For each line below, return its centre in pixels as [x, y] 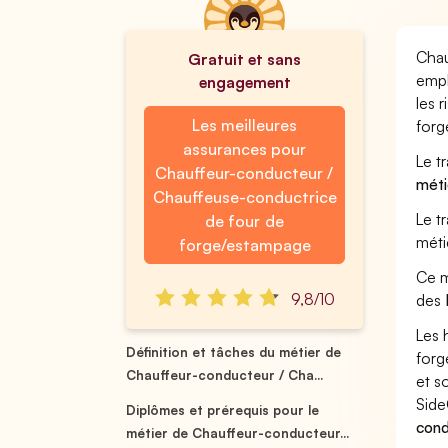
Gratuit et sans [244, 59]
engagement [244, 82]
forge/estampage [244, 245]
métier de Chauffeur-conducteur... [238, 433]
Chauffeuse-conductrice [244, 197]
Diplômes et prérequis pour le [223, 410]
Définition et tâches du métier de [234, 352]
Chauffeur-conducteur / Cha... [225, 375]
